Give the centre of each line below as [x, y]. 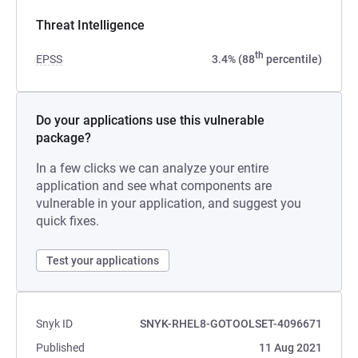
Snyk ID [54, 324]
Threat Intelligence [90, 25]
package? [64, 138]
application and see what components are [154, 186]
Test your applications [103, 261]
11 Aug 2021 [290, 348]
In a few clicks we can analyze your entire [152, 168]
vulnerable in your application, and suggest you [169, 203]
